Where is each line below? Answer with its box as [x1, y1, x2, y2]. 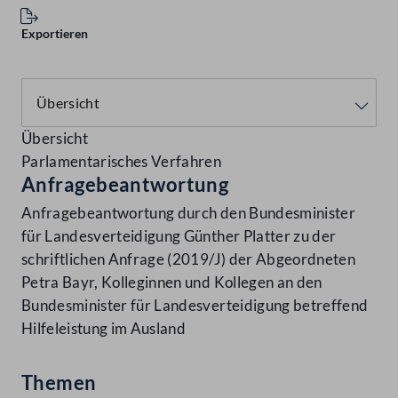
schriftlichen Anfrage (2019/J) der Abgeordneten [21, 250, 355, 269]
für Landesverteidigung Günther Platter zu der [21, 227, 337, 246]
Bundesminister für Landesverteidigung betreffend [21, 296, 369, 315]
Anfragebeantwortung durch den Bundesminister [21, 203, 355, 223]
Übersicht [21, 129, 89, 148]
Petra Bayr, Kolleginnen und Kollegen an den [21, 273, 322, 292]
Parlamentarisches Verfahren [21, 152, 222, 171]
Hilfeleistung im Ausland [21, 319, 187, 338]
